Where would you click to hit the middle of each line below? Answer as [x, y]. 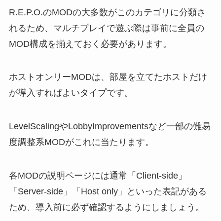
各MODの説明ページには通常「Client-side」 [98, 176]
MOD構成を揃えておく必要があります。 [90, 44]
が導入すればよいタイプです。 [71, 93]
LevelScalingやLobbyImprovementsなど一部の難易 [110, 127]
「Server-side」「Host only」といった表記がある [108, 192]
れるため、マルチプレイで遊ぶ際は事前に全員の [106, 28]
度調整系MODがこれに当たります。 [81, 142]
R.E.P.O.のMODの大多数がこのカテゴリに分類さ [107, 12]
